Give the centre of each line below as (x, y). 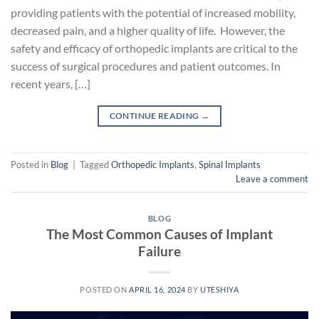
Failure (159, 251)
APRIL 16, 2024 (157, 290)
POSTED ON (105, 290)
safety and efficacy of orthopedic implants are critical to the (154, 48)
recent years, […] (51, 83)
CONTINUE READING (155, 115)
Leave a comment (272, 178)
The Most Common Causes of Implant (159, 234)
